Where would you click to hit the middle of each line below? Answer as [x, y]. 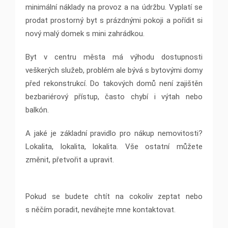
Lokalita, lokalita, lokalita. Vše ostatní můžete [114, 147]
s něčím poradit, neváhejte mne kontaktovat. [101, 210]
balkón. [37, 110]
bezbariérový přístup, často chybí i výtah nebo [114, 97]
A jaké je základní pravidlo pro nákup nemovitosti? [114, 134]
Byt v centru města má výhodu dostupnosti [114, 57]
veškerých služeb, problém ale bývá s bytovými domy [114, 70]
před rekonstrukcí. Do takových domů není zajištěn [114, 84]
